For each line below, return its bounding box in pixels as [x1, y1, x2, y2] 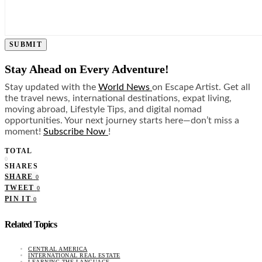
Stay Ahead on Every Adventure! [5, 62, 172, 75]
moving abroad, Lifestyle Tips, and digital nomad [5, 104, 202, 114]
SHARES [5, 161, 39, 170]
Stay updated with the [5, 82, 98, 92]
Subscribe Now [43, 126, 108, 136]
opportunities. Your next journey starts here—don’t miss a [5, 115, 239, 125]
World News [98, 82, 152, 92]
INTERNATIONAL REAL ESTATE [28, 252, 120, 258]
